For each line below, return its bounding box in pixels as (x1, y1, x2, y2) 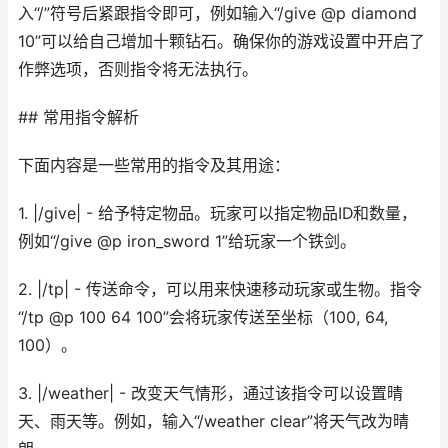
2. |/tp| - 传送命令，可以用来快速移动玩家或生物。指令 (18, 280, 422, 299)
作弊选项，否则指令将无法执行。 (18, 60, 258, 79)
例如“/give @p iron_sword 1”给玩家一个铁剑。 (18, 232, 356, 251)
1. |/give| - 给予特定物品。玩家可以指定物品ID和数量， (18, 204, 417, 223)
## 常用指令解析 (18, 108, 139, 127)
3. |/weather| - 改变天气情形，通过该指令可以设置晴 (18, 384, 403, 403)
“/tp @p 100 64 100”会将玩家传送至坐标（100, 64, (18, 308, 388, 327)
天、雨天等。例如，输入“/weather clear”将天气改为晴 (18, 412, 409, 431)
